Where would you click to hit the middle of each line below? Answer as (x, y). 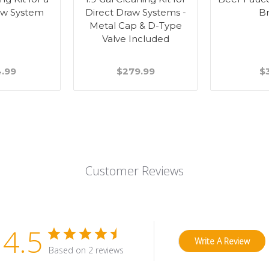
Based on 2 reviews (86, 250)
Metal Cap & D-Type (135, 25)
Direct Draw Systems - (135, 12)
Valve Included (135, 38)
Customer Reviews (134, 171)
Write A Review (222, 241)
